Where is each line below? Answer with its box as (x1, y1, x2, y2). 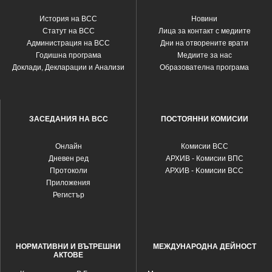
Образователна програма (160, 63, 249, 72)
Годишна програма (35, 51, 101, 59)
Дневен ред (48, 154, 89, 163)
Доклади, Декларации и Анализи (12, 63, 124, 72)
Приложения (46, 178, 90, 187)
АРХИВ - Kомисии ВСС (165, 166, 243, 175)
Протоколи (49, 166, 87, 175)
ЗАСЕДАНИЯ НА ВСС (29, 115, 108, 123)
